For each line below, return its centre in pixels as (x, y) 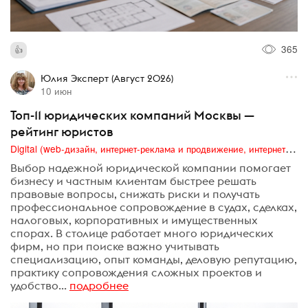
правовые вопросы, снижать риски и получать (135, 194)
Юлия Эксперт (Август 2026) (107, 78)
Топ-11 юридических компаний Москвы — (132, 115)
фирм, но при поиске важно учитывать (115, 246)
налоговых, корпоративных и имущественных (134, 220)
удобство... (38, 286)
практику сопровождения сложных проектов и (136, 273)
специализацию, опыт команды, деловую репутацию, (154, 260)
